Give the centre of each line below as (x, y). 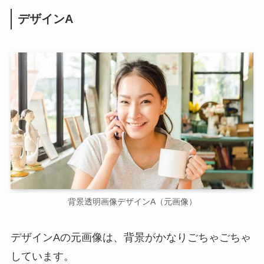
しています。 (42, 257)
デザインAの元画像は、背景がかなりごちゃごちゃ (131, 238)
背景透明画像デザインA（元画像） (132, 201)
